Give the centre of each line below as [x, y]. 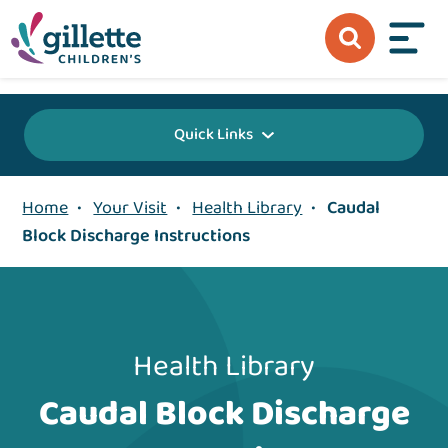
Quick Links [213, 135]
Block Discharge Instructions [136, 236]
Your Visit [130, 208]
